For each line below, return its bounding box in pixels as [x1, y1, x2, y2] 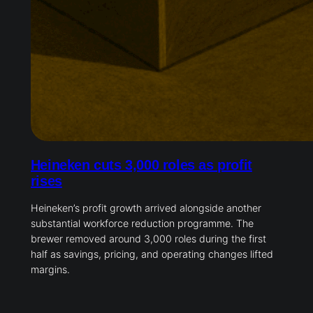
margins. [30, 263, 70, 276]
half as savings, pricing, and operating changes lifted [30, 248, 273, 261]
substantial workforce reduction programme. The [30, 217, 254, 230]
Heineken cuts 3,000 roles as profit [30, 157, 252, 173]
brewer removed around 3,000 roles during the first [30, 233, 266, 245]
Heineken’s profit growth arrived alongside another [30, 202, 261, 214]
